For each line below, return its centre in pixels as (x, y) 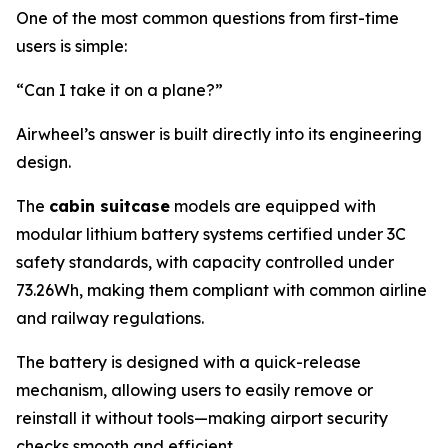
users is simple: (71, 46)
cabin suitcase (109, 206)
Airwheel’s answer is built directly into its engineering (219, 134)
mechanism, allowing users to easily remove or (194, 390)
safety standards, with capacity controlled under (205, 262)
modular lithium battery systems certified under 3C (211, 234)
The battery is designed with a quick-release (188, 362)
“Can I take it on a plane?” (119, 90)
